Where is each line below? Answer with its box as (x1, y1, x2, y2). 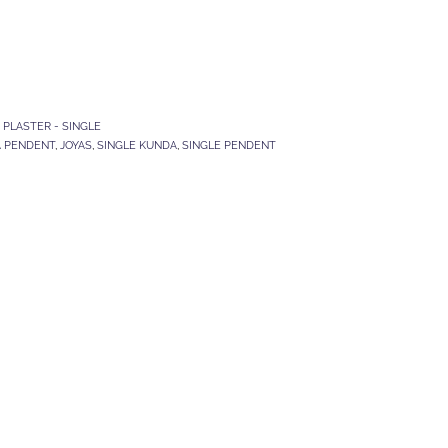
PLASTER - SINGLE (3, 119, 101, 134)
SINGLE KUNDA (97, 138, 177, 153)
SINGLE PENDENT (182, 138, 276, 153)
